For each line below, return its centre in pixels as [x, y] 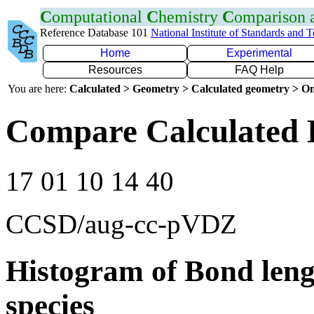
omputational [99, 17]
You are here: [39, 89]
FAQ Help [259, 70]
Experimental [259, 53]
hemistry [190, 17]
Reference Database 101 [95, 33]
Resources [115, 70]
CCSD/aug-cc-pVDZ [121, 224]
